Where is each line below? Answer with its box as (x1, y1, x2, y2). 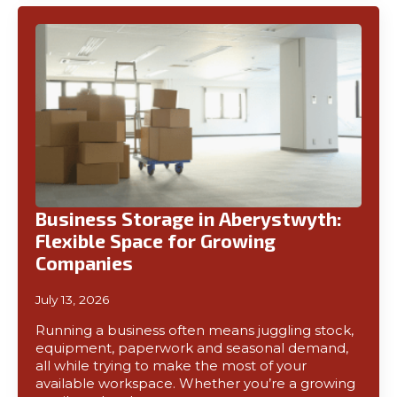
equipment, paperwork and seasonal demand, (35, 340, 348, 356)
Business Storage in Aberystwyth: (35, 207, 342, 230)
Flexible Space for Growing (35, 230, 276, 252)
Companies (35, 252, 133, 274)
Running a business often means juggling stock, (35, 323, 354, 339)
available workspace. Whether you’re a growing (35, 376, 355, 392)
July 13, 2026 (35, 292, 110, 307)
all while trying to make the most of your (35, 358, 307, 374)
